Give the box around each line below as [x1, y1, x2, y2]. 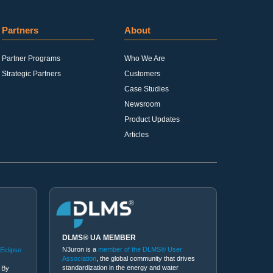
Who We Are [124, 54, 166, 63]
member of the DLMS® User [98, 245, 182, 253]
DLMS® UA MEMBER [62, 233, 136, 242]
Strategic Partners [1, 69, 61, 78]
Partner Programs [1, 54, 60, 63]
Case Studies [124, 85, 169, 93]
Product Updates [124, 115, 180, 124]
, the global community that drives [96, 254, 195, 262]
